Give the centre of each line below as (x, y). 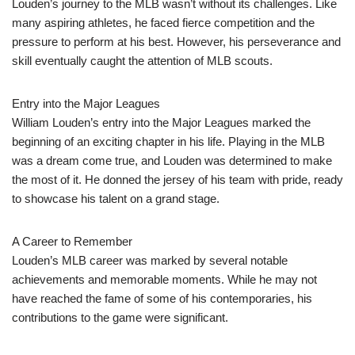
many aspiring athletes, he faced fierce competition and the (163, 23)
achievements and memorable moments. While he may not (164, 280)
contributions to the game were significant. (120, 318)
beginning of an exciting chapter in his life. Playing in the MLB (168, 142)
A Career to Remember (72, 242)
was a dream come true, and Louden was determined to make (172, 161)
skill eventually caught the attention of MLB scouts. (142, 61)
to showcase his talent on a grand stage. (116, 199)
